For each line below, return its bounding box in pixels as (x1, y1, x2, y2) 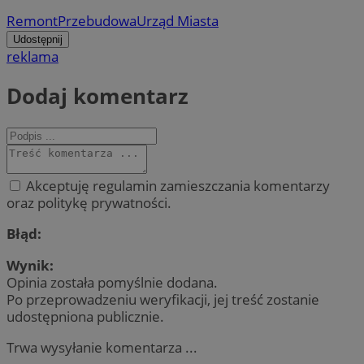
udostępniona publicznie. (6, 306, 164, 326)
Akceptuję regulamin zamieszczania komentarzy (23, 176, 330, 196)
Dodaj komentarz (6, 80, 188, 110)
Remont (6, 11, 58, 31)
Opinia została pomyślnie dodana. (6, 272, 218, 292)
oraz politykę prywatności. (6, 193, 171, 213)
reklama (6, 47, 58, 67)
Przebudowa (58, 11, 136, 31)
